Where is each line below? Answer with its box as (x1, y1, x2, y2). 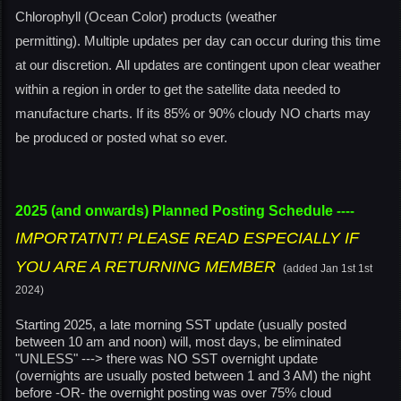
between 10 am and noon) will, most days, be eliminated (15, 334, 341, 349)
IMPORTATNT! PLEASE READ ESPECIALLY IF (15, 229, 359, 247)
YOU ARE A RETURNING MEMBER (15, 258, 276, 276)
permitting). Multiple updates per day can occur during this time (15, 33, 380, 48)
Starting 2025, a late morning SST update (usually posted (15, 317, 346, 332)
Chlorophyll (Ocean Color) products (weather (15, 9, 277, 24)
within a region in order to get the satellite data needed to (15, 81, 340, 97)
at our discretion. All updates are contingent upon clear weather (15, 57, 380, 73)
